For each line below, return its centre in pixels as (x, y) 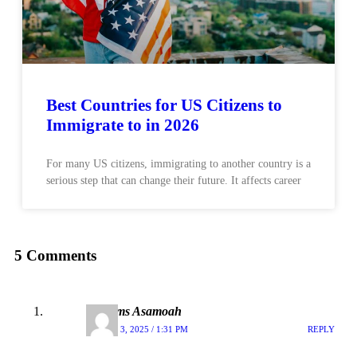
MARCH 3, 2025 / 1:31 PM (137, 329)
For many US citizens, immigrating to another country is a (178, 163)
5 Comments (55, 256)
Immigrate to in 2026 (123, 125)
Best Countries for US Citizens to (164, 105)
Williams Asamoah (134, 312)
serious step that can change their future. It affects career (174, 180)
